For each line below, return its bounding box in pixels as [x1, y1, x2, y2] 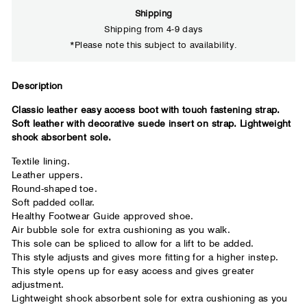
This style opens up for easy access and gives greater [12, 265, 255, 276]
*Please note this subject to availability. [69, 38, 238, 50]
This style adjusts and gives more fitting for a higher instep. [12, 251, 279, 262]
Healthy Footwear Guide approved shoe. [12, 210, 194, 221]
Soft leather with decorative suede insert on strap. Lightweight [12, 117, 291, 129]
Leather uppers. [12, 169, 84, 180]
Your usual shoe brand [46, 106, 197, 124]
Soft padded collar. [12, 196, 95, 208]
